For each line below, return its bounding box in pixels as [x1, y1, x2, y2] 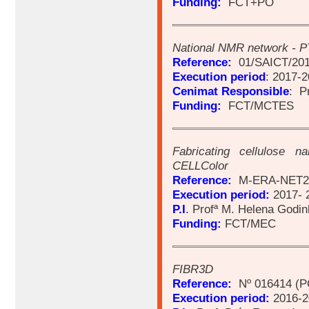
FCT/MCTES [225, 99, 294, 113]
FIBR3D [172, 262, 213, 277]
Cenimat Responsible [172, 84, 289, 99]
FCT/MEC [221, 217, 279, 231]
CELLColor [172, 159, 228, 173]
